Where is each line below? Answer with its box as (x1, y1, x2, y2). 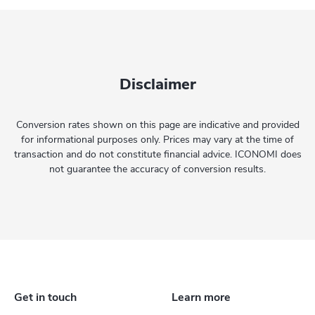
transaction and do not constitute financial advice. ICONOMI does (13, 148, 302, 161)
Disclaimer (119, 74, 196, 95)
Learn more (172, 290, 231, 305)
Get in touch (14, 290, 77, 305)
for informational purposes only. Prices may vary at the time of (21, 133, 294, 146)
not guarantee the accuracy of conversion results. (49, 162, 266, 176)
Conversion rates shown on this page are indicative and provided (15, 118, 300, 131)
